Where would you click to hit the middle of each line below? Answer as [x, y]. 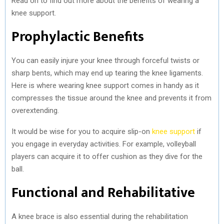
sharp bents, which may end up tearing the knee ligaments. [107, 73]
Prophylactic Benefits [78, 36]
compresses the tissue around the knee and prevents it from [111, 98]
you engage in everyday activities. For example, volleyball [104, 144]
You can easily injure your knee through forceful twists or [105, 60]
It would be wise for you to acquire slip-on [82, 131]
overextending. [35, 110]
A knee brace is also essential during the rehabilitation [100, 216]
